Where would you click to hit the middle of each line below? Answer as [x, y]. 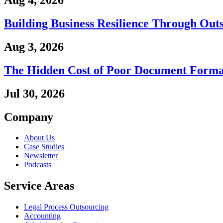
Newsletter [41, 156]
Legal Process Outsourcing [66, 207]
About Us [39, 138]
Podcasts [38, 165]
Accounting [42, 216]
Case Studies [44, 147]
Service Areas [39, 186]
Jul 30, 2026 [34, 93]
